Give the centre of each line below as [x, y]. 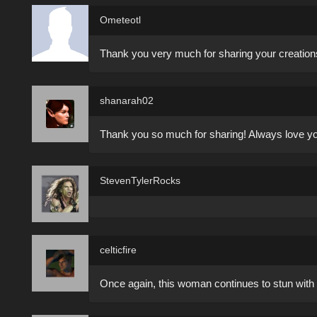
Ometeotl [120, 20]
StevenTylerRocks [140, 181]
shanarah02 [127, 100]
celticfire [118, 249]
